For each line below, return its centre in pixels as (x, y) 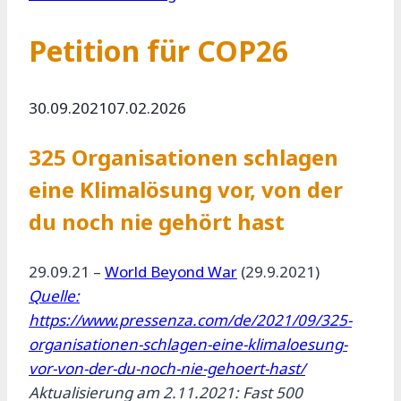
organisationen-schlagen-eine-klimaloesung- (188, 345)
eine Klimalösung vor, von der (186, 190)
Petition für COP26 (158, 50)
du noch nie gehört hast (157, 222)
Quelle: (54, 296)
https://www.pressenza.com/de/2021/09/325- (190, 320)
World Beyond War (171, 272)
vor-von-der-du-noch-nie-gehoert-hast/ (167, 369)
